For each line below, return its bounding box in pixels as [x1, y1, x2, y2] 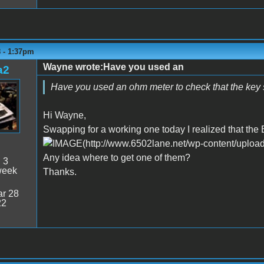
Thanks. [42, 166, 77, 177]
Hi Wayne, [42, 110, 86, 120]
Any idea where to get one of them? [42, 152, 190, 163]
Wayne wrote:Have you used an [42, 61, 184, 72]
